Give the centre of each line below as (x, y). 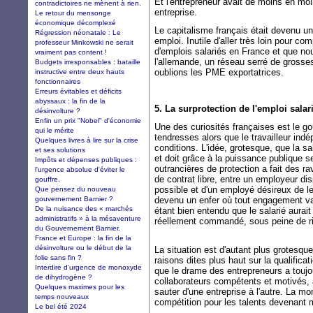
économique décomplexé (75, 22)
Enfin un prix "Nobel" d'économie (88, 120)
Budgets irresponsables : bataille (88, 61)
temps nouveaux (62, 296)
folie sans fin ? (58, 257)
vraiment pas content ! (71, 52)
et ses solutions (60, 150)
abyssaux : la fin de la (70, 101)
